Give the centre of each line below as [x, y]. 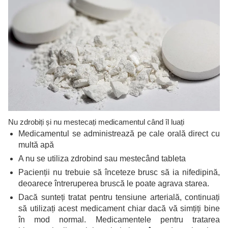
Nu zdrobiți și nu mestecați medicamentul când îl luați [96, 122]
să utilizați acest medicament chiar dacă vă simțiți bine [119, 208]
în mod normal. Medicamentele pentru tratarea [119, 219]
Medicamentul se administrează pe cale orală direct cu [119, 133]
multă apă [36, 145]
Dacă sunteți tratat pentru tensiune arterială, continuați [119, 197]
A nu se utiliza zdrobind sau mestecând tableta [102, 158]
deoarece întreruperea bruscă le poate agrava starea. [115, 183]
